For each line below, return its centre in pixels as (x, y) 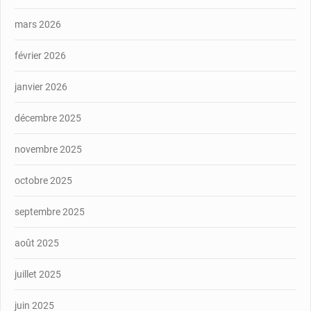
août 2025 (37, 243)
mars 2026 (38, 24)
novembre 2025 (48, 149)
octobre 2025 (43, 180)
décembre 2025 (48, 118)
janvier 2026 (41, 86)
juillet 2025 (38, 274)
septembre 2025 (50, 211)
